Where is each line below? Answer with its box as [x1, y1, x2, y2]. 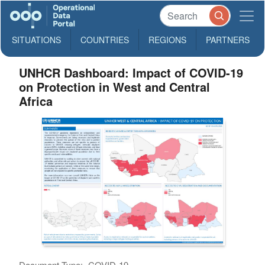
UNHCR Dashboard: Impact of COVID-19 [19, 64, 244, 81]
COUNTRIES [80, 34, 129, 46]
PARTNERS [206, 34, 250, 46]
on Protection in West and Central [19, 78, 211, 95]
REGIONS [148, 34, 186, 46]
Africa [19, 92, 53, 109]
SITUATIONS [12, 34, 61, 46]
